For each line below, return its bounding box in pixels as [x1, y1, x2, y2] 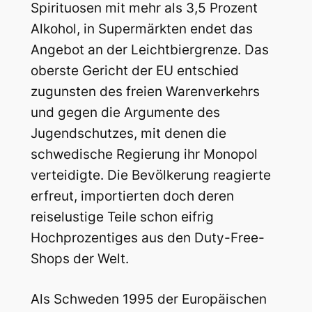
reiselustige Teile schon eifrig [30, 208, 214, 225]
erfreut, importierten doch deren [30, 187, 234, 204]
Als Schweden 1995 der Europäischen [30, 291, 267, 308]
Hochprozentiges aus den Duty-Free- [30, 229, 265, 246]
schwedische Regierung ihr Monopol [30, 146, 258, 162]
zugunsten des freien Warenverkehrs [30, 83, 260, 100]
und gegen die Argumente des [30, 104, 220, 120]
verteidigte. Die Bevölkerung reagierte [30, 166, 271, 183]
